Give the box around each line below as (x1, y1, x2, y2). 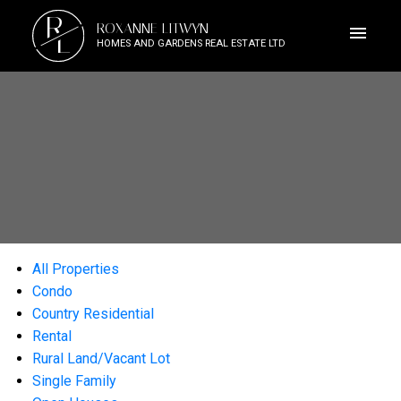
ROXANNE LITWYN (96, 19, 209, 37)
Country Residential (31, 304, 154, 322)
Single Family (31, 371, 116, 389)
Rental (31, 327, 72, 345)
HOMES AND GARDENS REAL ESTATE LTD (96, 37, 286, 49)
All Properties (31, 260, 119, 277)
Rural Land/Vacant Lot (31, 349, 170, 367)
